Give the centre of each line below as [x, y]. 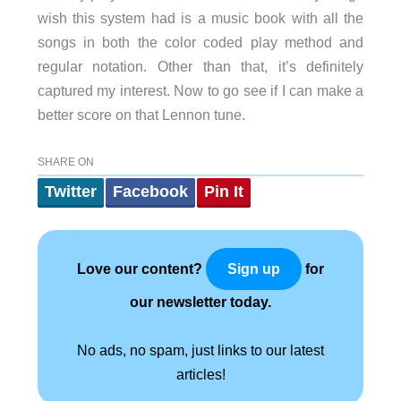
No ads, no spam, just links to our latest [200, 350]
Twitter [70, 192]
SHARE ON [65, 162]
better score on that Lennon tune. [141, 115]
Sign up [254, 269]
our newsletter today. [200, 302]
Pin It [223, 192]
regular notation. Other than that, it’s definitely [200, 67]
